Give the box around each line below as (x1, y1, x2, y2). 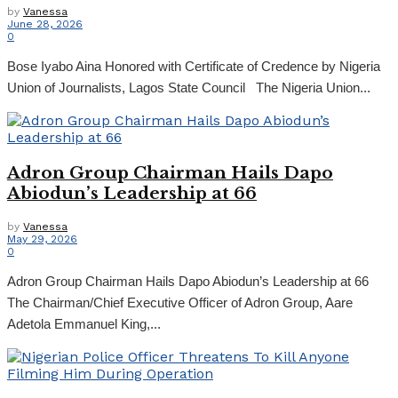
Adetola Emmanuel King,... (7, 315, 161, 331)
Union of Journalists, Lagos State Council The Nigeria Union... (7, 80, 370, 96)
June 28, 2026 (7, 18, 83, 31)
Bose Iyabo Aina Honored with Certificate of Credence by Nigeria (7, 59, 380, 75)
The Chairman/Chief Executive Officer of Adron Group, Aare (7, 294, 353, 310)
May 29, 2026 (7, 232, 77, 245)
